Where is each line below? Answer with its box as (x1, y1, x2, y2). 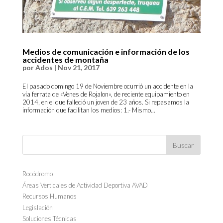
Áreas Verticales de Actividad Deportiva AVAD (22, 181, 148, 189)
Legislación (22, 203, 53, 212)
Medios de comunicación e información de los (22, 47, 190, 57)
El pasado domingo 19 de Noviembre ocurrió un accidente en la (22, 82, 193, 91)
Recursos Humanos (22, 192, 77, 201)
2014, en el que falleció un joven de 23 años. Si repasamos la (22, 98, 189, 107)
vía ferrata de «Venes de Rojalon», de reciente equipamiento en (22, 90, 190, 99)
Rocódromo (22, 170, 53, 178)
